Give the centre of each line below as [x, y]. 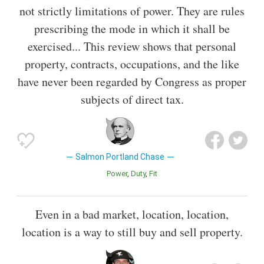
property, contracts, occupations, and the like [132, 64]
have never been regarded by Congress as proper [132, 82]
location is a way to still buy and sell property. [132, 232]
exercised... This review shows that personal [132, 47]
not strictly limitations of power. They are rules [132, 11]
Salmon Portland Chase [120, 157]
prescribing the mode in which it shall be [132, 29]
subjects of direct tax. [132, 100]
